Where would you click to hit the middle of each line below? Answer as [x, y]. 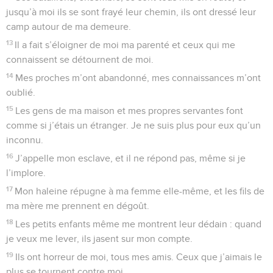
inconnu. [25, 140]
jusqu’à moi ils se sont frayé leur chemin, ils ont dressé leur [131, 12]
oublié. [21, 92]
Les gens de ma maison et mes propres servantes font [129, 111]
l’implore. [26, 173]
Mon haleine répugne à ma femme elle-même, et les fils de [140, 191]
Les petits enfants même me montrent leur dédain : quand [139, 224]
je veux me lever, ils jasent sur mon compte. [99, 239]
